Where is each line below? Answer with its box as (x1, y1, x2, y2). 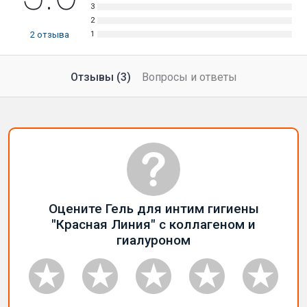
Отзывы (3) (70, 71, 131, 84)
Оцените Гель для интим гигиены (48, 201, 259, 217)
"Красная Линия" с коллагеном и (51, 217, 256, 232)
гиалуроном (116, 232, 191, 248)
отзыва (34, 29, 69, 40)
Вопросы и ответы (141, 71, 237, 84)
